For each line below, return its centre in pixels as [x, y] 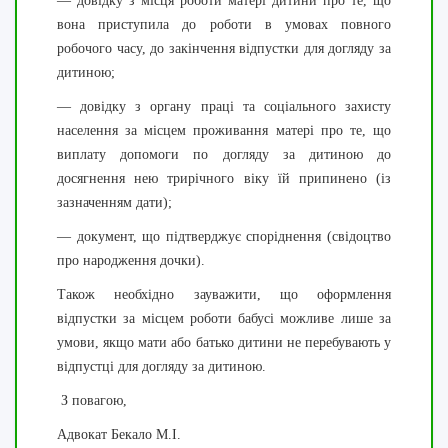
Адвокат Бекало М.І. [119, 434]
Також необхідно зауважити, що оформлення [224, 294]
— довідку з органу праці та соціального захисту [224, 106]
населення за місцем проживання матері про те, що [224, 130]
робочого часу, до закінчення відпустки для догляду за [224, 48]
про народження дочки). [131, 260]
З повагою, [92, 400]
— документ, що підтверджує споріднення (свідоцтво [224, 236]
